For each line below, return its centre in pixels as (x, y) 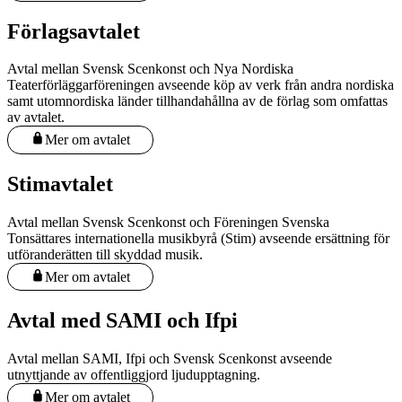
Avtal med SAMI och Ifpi (122, 321)
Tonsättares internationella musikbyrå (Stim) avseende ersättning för (198, 238)
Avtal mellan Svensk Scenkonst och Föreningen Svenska (168, 222)
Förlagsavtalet (74, 31)
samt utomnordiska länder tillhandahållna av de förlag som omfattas (197, 101)
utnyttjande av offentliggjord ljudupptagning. (134, 375)
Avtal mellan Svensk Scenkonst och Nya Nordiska (150, 69)
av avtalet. (36, 118)
